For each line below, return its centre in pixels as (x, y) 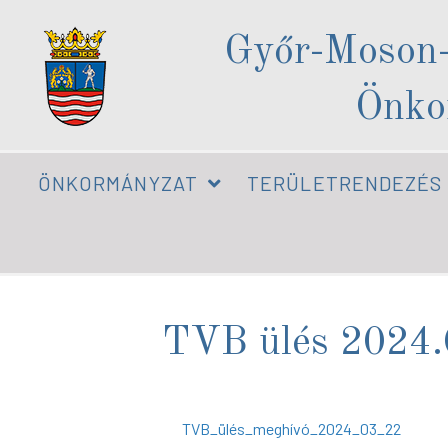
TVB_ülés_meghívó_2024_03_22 (291, 428)
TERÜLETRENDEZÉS (345, 183)
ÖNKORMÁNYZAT (117, 183)
